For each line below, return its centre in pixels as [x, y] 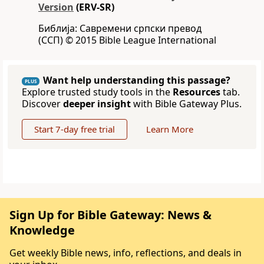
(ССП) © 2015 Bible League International [127, 40]
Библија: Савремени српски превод [120, 29]
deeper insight [97, 104]
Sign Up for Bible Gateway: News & [110, 215]
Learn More [170, 129]
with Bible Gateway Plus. [186, 104]
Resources [197, 92]
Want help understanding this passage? [137, 80]
